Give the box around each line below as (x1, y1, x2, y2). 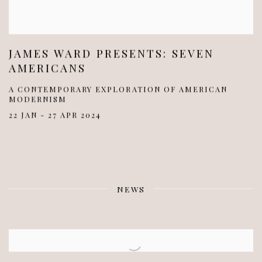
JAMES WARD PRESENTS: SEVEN (9, 46, 214, 61)
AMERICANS (9, 60, 86, 75)
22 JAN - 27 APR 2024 (9, 109, 102, 120)
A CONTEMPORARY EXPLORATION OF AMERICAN (9, 84, 227, 94)
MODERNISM (9, 94, 67, 104)
